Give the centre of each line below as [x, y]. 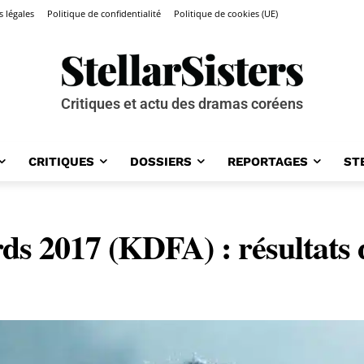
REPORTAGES [267, 161]
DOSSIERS [160, 161]
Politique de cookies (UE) [226, 14]
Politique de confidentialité [104, 14]
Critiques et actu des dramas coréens [182, 103]
